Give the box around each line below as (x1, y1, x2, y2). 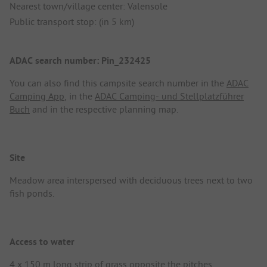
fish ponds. (10, 187, 54, 200)
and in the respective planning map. (30, 103, 178, 115)
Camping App (10, 89, 64, 102)
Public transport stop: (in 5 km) (10, 15, 134, 27)
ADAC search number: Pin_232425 (10, 54, 151, 67)
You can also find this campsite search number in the (10, 76, 226, 89)
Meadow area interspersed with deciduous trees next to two (10, 174, 253, 187)
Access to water (10, 235, 74, 249)
